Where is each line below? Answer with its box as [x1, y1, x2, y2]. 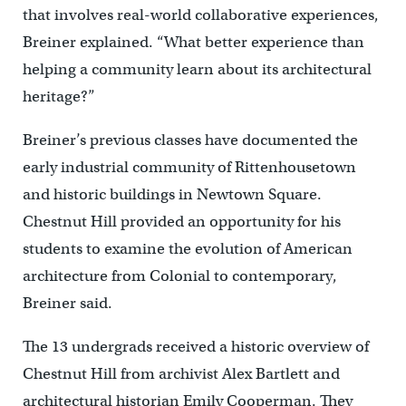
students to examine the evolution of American [22, 238, 353, 258]
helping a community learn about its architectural [22, 59, 372, 79]
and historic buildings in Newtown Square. [22, 184, 322, 204]
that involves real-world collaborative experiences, [22, 5, 379, 24]
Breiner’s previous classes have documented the [22, 130, 358, 150]
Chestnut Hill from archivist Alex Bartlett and [22, 363, 340, 383]
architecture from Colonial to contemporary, [22, 266, 337, 285]
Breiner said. [22, 293, 112, 313]
